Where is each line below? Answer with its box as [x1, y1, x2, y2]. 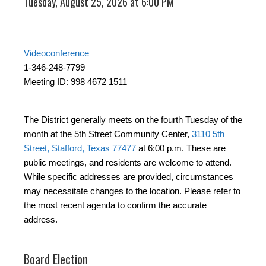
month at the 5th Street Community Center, [24, 129, 192, 140]
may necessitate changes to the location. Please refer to [24, 186, 240, 197]
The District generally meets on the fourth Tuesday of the [24, 115, 242, 125]
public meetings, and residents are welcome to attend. [24, 157, 232, 168]
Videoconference [24, 48, 89, 59]
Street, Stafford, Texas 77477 [24, 143, 136, 154]
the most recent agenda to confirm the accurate [24, 200, 207, 211]
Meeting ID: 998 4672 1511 [24, 77, 127, 87]
